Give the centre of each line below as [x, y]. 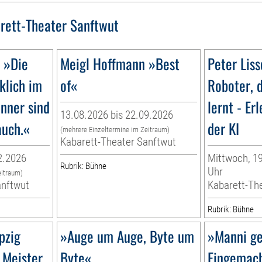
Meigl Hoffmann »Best [120, 64]
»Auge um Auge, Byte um [127, 236]
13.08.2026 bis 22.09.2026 [117, 115]
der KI [223, 129]
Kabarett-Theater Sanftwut [118, 142]
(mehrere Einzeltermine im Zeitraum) [115, 130]
